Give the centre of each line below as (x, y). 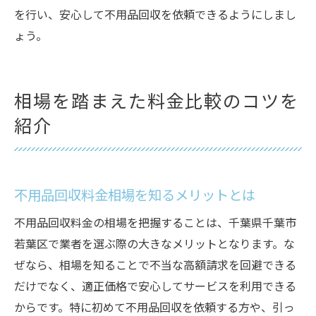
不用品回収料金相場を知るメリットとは (135, 196)
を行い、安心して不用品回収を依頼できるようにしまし (155, 16)
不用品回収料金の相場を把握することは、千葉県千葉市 (155, 224)
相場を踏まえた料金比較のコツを (157, 103)
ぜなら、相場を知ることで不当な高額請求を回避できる (155, 267)
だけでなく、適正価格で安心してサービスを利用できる (155, 288)
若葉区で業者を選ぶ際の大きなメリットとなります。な (154, 245)
